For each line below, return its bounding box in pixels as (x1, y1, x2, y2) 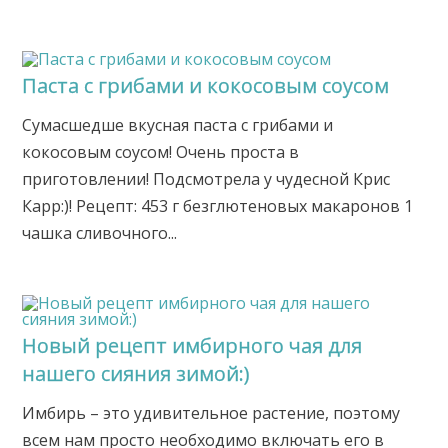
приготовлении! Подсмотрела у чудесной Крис (22, 168, 391, 191)
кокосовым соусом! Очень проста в (22, 141, 300, 164)
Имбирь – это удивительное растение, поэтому (22, 402, 401, 425)
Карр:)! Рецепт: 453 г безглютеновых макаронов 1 (22, 195, 414, 218)
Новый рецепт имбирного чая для (22, 332, 363, 360)
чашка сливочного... (22, 222, 178, 245)
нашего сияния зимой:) (22, 360, 251, 388)
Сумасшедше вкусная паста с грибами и (22, 114, 334, 137)
